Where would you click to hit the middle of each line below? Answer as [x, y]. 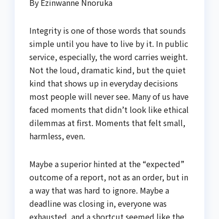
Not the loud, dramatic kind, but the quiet [108, 70]
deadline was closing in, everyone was [98, 203]
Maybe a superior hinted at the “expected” [107, 164]
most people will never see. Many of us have [109, 96]
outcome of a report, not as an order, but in [109, 177]
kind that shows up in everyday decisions [104, 83]
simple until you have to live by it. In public [109, 44]
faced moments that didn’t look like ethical [109, 109]
